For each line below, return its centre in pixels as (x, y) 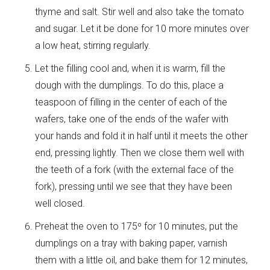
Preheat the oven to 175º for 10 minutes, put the (137, 226)
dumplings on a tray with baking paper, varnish (131, 243)
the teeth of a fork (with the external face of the (135, 169)
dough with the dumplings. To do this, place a (130, 85)
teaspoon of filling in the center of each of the (131, 102)
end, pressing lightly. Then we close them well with (140, 152)
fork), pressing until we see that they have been (134, 186)
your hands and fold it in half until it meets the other (142, 136)
